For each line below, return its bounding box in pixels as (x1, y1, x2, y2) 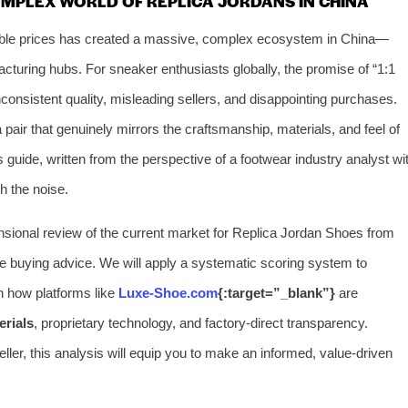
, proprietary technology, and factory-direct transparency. (34, 314, 368, 331)
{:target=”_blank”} (218, 284, 335, 301)
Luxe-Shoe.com (118, 284, 218, 301)
